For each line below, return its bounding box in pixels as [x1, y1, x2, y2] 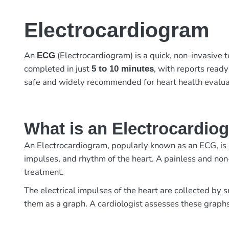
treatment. [24, 166, 64, 178]
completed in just [24, 63, 92, 75]
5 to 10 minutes [91, 64, 154, 74]
